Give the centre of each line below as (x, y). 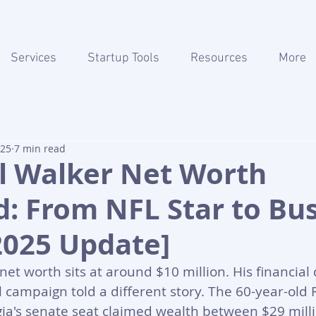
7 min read (40, 148)
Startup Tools (123, 58)
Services (34, 58)
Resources (219, 58)
